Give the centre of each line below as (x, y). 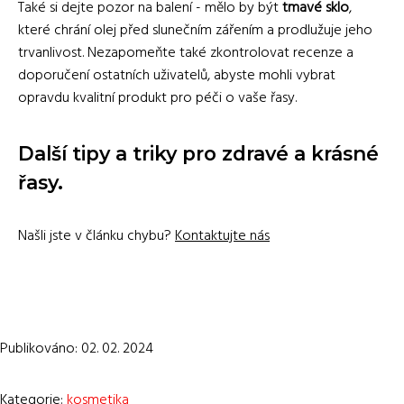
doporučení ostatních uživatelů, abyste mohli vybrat (177, 75)
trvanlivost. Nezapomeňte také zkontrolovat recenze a (186, 53)
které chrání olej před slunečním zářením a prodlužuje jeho (195, 30)
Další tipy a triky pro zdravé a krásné (198, 153)
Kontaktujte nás (222, 236)
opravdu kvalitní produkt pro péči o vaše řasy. (157, 98)
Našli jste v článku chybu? (95, 236)
